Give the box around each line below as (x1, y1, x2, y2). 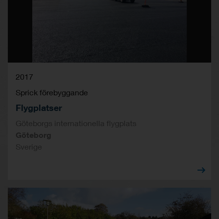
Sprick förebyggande (16, 87, 88, 97)
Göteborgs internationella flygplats (16, 118, 136, 128)
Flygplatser (16, 102, 62, 113)
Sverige (16, 141, 42, 151)
